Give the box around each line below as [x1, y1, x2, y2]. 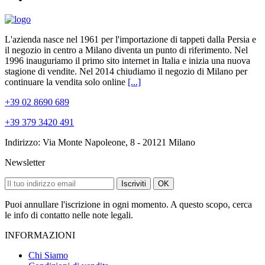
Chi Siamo [28, 250, 68, 260]
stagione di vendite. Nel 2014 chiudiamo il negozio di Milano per [5, 66, 247, 76]
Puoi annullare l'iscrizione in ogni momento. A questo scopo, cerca [5, 199, 252, 209]
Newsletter [5, 157, 45, 167]
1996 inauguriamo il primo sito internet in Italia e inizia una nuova [5, 55, 250, 66]
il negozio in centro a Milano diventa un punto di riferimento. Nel [5, 44, 248, 55]
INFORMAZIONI [5, 230, 75, 240]
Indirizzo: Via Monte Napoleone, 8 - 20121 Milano [5, 137, 195, 147]
